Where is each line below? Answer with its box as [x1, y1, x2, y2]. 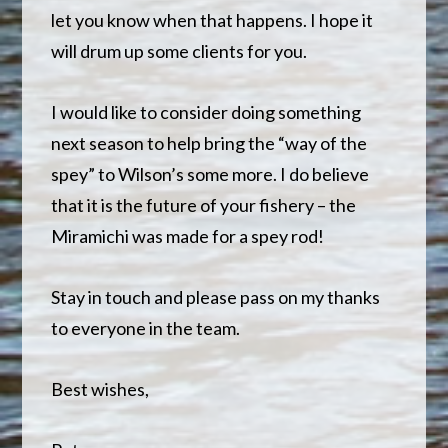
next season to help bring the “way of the [51, 131, 368, 154]
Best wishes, [51, 377, 150, 400]
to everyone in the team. [51, 316, 241, 339]
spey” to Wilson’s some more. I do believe [51, 162, 370, 185]
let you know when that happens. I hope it [51, 8, 374, 31]
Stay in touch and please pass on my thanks [51, 285, 381, 308]
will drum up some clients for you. [51, 39, 308, 62]
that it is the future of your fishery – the [51, 193, 357, 216]
